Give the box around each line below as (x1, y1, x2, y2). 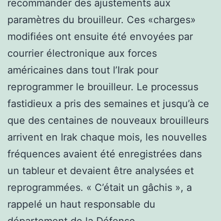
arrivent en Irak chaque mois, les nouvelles (7, 131, 207, 143)
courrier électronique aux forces (7, 47, 157, 59)
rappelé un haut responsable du (7, 198, 155, 210)
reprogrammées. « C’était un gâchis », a (7, 181, 192, 193)
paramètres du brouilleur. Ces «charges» (7, 13, 196, 26)
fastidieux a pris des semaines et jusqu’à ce (7, 97, 209, 110)
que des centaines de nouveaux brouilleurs (7, 114, 209, 126)
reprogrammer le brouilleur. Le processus (7, 80, 198, 93)
